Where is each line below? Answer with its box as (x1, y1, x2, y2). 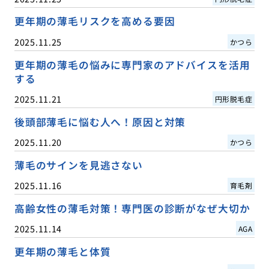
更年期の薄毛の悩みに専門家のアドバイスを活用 (14, 57, 250, 72)
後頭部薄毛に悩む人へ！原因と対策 (14, 114, 186, 129)
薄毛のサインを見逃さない (14, 157, 143, 172)
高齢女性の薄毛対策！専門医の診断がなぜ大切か (14, 201, 250, 216)
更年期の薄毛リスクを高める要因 (14, 14, 175, 29)
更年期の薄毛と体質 (14, 244, 111, 259)
